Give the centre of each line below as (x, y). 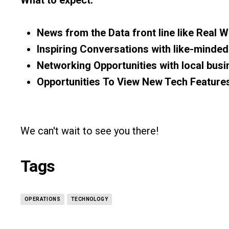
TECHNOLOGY (89, 199)
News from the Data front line (107, 32)
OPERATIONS (42, 199)
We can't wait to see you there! (89, 131)
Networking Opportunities (97, 65)
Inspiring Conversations (93, 49)
